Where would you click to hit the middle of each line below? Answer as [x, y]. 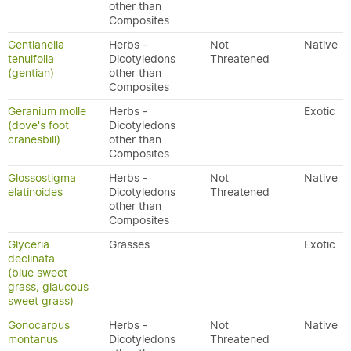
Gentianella [36, 45]
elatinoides [35, 192]
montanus [33, 339]
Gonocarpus [39, 325]
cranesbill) [34, 139]
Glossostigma [42, 178]
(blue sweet [38, 273]
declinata [31, 259]
